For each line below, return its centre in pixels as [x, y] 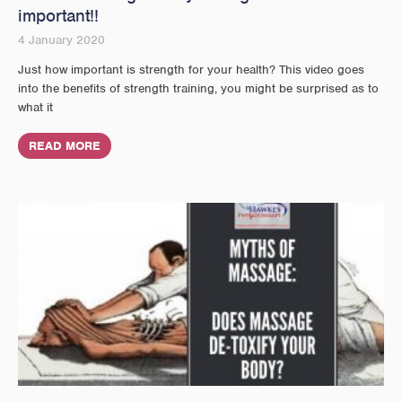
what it [35, 107]
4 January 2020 [61, 39]
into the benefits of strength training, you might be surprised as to [198, 88]
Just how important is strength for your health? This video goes [191, 69]
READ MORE [65, 145]
